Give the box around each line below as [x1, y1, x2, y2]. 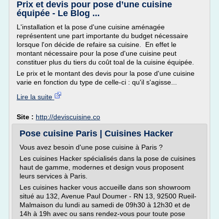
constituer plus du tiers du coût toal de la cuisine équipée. [17, 58, 194, 66]
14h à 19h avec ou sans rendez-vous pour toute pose [20, 210, 185, 218]
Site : [17, 113, 36, 121]
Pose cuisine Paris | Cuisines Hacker [20, 129, 173, 138]
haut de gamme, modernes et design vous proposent [20, 163, 184, 171]
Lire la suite [17, 93, 54, 101]
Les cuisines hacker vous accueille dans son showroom [20, 183, 191, 191]
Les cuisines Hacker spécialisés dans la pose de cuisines [20, 154, 196, 162]
